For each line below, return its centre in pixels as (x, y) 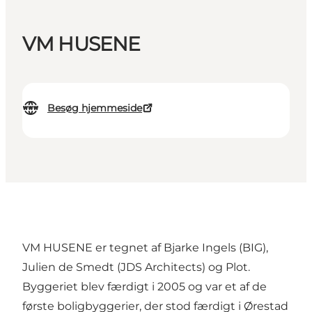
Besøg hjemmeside (95, 108)
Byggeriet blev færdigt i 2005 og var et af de (145, 287)
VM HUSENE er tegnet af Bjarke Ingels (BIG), (145, 248)
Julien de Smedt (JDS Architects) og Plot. (136, 267)
